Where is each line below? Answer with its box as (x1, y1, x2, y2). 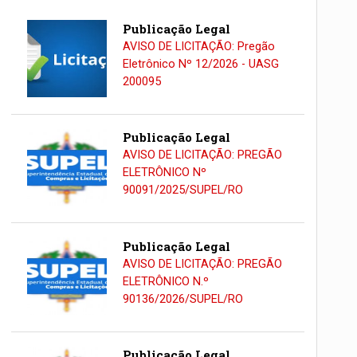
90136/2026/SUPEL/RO (122, 292, 243, 306)
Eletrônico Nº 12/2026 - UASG (122, 57, 279, 71)
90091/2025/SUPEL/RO (122, 183, 243, 198)
